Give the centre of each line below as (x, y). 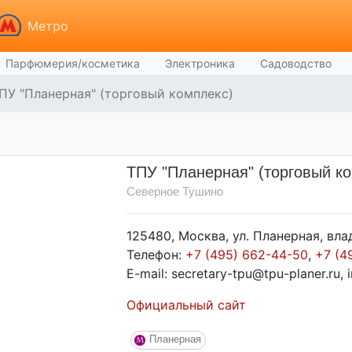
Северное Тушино (175, 191)
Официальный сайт (187, 305)
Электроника (200, 63)
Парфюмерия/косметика (73, 63)
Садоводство (296, 63)
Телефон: (156, 255)
